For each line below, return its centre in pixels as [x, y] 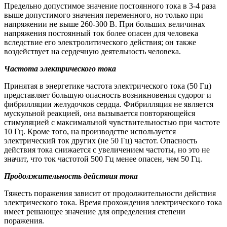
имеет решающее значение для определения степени [95, 211]
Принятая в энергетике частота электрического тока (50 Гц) [108, 86]
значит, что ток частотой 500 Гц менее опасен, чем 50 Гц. [103, 159]
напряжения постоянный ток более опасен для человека [101, 33]
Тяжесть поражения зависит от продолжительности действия [110, 193]
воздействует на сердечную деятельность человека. [92, 51]
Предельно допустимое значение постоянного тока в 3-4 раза [110, 6]
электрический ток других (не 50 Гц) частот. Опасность [101, 140]
